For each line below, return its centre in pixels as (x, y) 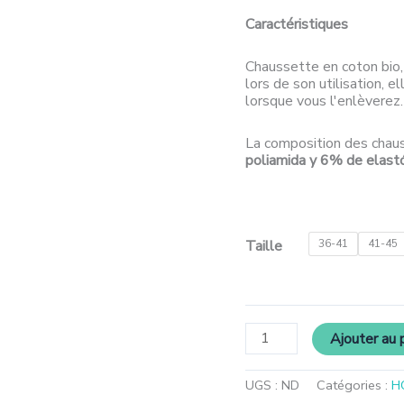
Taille (264, 246)
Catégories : (354, 385)
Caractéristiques (297, 24)
